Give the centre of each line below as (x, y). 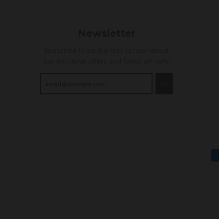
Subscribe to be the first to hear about (107, 50)
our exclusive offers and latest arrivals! (107, 61)
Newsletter (107, 33)
